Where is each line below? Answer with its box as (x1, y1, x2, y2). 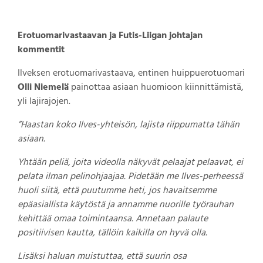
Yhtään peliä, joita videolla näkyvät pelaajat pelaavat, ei (18, 154, 243, 170)
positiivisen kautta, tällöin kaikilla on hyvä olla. (18, 225, 207, 241)
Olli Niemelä (18, 79, 69, 95)
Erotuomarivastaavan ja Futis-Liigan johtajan (18, 28, 203, 43)
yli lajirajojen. (18, 93, 70, 109)
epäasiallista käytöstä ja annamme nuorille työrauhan (18, 197, 234, 213)
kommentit (18, 42, 65, 58)
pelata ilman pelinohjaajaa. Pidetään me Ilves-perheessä (18, 168, 243, 184)
